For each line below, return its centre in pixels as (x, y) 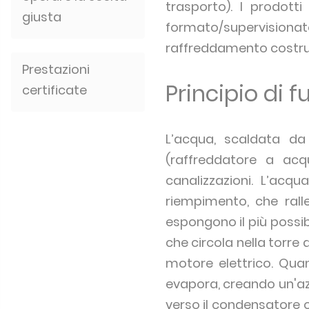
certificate (54, 90)
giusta (42, 17)
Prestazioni (56, 69)
